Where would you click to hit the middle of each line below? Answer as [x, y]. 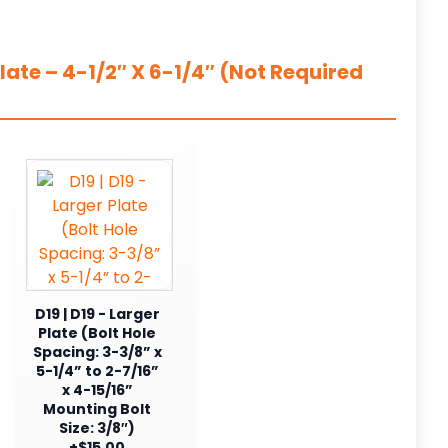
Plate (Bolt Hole [97, 332]
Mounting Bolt [97, 408]
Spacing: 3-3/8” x [97, 351]
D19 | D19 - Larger [97, 313]
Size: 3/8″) [97, 427]
